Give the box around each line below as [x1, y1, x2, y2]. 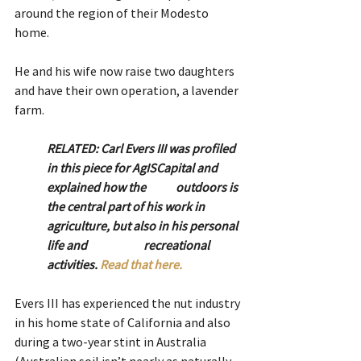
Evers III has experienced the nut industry [15, 294, 243, 311]
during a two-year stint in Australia [15, 333, 209, 350]
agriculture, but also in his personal [47, 217, 240, 234]
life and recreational [47, 236, 89, 253]
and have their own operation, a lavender [15, 81, 241, 98]
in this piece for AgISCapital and [47, 159, 220, 176]
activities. [47, 255, 100, 272]
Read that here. [100, 255, 182, 272]
